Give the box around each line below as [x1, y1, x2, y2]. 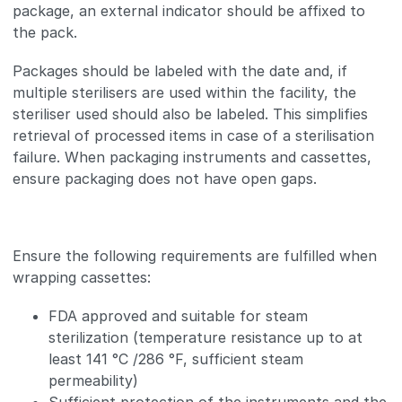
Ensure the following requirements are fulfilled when [13, 247, 378, 266]
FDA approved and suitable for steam [48, 307, 309, 326]
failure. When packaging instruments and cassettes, [13, 147, 372, 166]
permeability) [48, 371, 139, 390]
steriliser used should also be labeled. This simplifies [13, 104, 369, 123]
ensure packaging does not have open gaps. [13, 169, 318, 188]
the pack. [13, 22, 78, 41]
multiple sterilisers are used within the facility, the [13, 83, 357, 101]
